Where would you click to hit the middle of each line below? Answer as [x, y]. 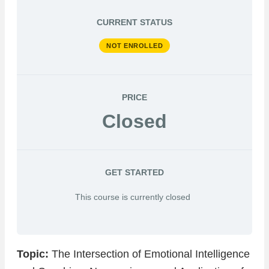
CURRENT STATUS [134, 23]
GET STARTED [134, 172]
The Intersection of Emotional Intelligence [149, 254]
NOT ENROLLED [134, 46]
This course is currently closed [132, 197]
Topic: [33, 254]
